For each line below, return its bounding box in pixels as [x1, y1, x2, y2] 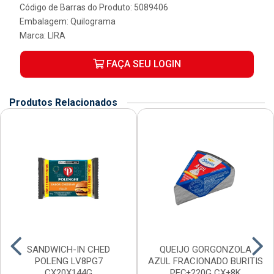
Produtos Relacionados [9, 97, 117, 108]
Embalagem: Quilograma [20, 17, 116, 26]
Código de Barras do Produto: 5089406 [20, 2, 168, 12]
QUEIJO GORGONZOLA [160, 244, 251, 255]
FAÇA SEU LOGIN [104, 58, 181, 70]
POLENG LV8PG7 [34, 256, 103, 267]
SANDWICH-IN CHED [27, 244, 110, 255]
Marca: [20, 31, 48, 40]
